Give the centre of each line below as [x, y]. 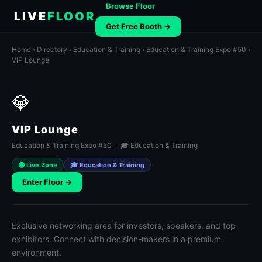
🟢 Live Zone [38, 165]
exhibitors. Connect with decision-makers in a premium [116, 239]
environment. [37, 252]
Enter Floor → [47, 182]
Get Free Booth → [138, 26]
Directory [52, 49]
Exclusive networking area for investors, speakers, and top [124, 225]
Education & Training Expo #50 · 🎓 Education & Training [105, 145]
